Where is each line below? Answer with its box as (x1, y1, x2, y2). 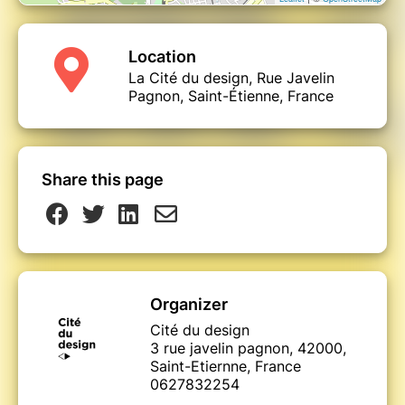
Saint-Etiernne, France (150, 357, 301, 376)
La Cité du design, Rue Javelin (128, 69, 334, 88)
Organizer (150, 295, 228, 315)
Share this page (42, 170, 164, 190)
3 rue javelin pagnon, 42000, (150, 339, 346, 358)
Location (128, 47, 196, 67)
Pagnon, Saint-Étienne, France (128, 87, 334, 106)
